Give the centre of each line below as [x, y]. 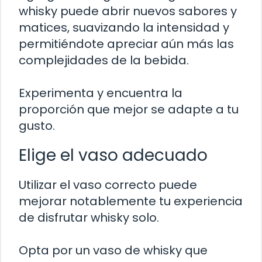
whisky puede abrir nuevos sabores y [128, 11]
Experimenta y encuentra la [101, 93]
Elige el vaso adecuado [113, 156]
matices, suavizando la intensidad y [124, 28]
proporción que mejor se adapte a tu [129, 110]
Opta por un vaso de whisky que [113, 251]
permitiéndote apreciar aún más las [126, 44]
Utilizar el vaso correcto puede [108, 185]
